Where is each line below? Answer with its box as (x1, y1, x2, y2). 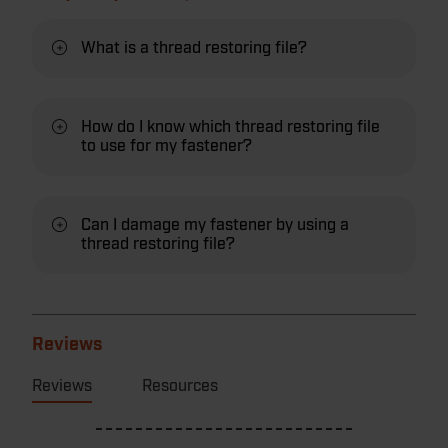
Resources (142, 378, 218, 394)
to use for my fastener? (81, 138, 252, 154)
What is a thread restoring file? (81, 40, 307, 56)
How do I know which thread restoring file (81, 119, 380, 135)
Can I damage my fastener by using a (81, 217, 349, 233)
